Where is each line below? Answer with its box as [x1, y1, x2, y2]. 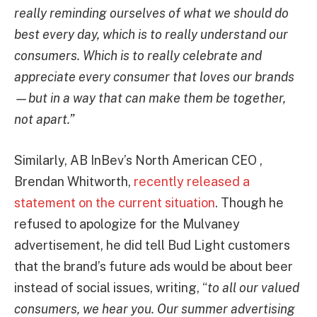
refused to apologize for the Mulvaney [14, 216, 240, 231]
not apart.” [14, 112, 74, 127]
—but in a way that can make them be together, [14, 91, 286, 106]
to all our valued [207, 279, 299, 295]
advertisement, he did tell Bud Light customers [14, 237, 290, 253]
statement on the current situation [14, 195, 215, 210]
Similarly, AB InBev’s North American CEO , [14, 152, 263, 168]
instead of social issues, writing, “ [14, 279, 207, 295]
